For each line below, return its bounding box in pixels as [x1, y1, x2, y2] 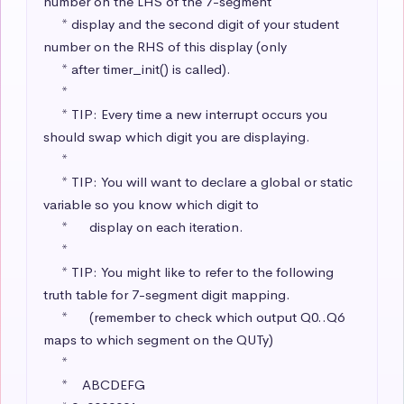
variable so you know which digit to [43, 195, 262, 213]
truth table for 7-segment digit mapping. [43, 285, 290, 303]
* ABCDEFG [43, 375, 61, 393]
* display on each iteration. [43, 217, 61, 235]
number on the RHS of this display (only [43, 37, 287, 55]
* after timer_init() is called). [43, 60, 61, 78]
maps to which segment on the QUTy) [43, 330, 273, 348]
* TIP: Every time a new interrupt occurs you [43, 105, 61, 123]
